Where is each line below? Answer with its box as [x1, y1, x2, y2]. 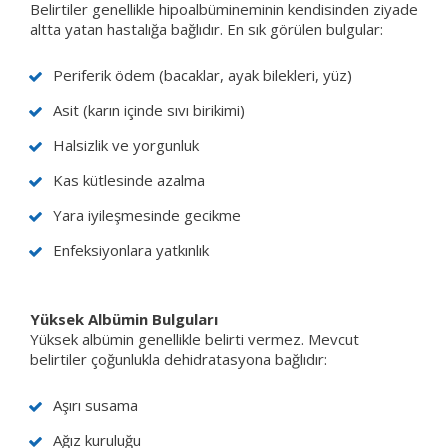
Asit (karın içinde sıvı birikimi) [53, 99, 245, 120]
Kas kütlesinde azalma [53, 169, 205, 190]
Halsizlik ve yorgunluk [53, 134, 199, 155]
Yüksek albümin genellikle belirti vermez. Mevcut [30, 328, 359, 349]
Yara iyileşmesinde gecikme [53, 204, 241, 225]
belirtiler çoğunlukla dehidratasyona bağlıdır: [30, 348, 327, 369]
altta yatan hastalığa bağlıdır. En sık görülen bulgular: [30, 18, 383, 39]
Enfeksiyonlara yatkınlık [53, 239, 209, 260]
